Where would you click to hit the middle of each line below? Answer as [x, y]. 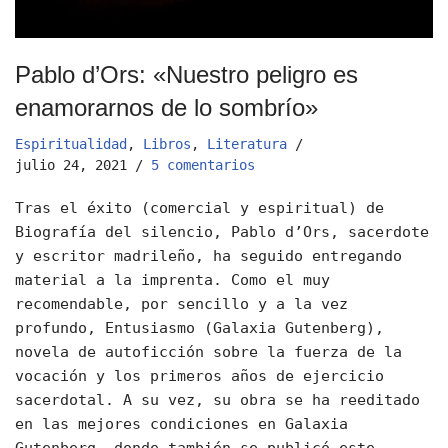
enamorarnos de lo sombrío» [166, 108]
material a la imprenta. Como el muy [172, 280]
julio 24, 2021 [71, 165]
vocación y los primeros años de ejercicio [199, 376]
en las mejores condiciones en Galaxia [181, 424]
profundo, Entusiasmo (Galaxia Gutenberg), [199, 328]
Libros [167, 144]
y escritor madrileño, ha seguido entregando [208, 256]
